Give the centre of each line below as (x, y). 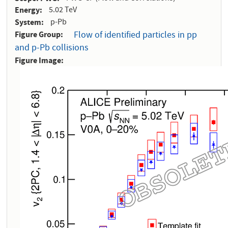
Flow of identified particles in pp (136, 36)
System (28, 22)
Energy (27, 10)
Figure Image (38, 60)
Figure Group (38, 34)
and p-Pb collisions (52, 49)
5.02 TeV (63, 11)
